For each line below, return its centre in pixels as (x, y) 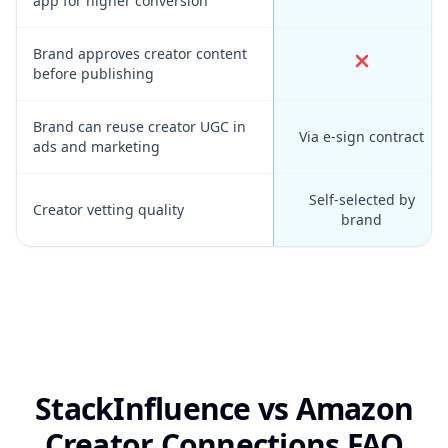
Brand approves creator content (140, 53)
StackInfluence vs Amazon (224, 408)
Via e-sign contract (361, 136)
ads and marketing (96, 146)
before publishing (93, 73)
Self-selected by (361, 199)
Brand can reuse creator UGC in (139, 126)
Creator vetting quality (108, 209)
